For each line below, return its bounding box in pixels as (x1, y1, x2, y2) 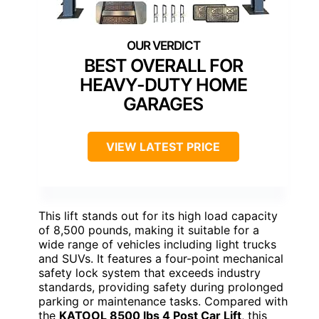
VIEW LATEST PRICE (106, 140, 220, 155)
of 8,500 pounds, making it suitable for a (38, 223, 259, 238)
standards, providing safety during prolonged (38, 280, 283, 295)
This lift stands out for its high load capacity (38, 209, 278, 224)
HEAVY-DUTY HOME (79, 74, 247, 96)
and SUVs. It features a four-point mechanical (38, 251, 283, 266)
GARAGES (123, 93, 203, 115)
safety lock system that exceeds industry (38, 266, 261, 281)
